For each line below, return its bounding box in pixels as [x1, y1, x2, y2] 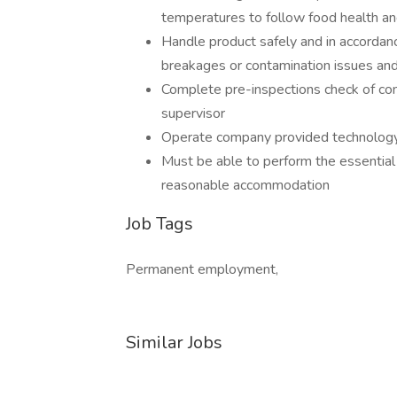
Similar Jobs [126, 331, 222, 354]
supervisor [161, 104, 225, 123]
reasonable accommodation [161, 175, 330, 195]
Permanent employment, [126, 260, 278, 279]
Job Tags [126, 212, 193, 236]
